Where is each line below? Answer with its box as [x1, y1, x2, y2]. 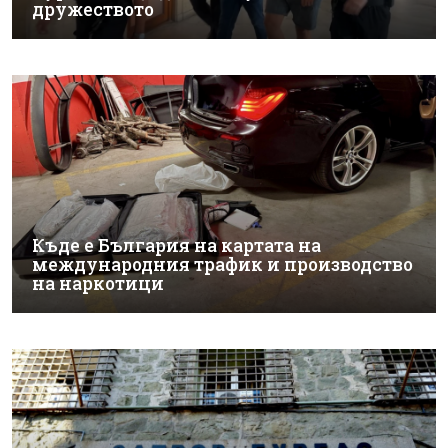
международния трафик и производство [32, 253, 413, 277]
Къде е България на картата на [32, 234, 321, 258]
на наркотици [32, 272, 164, 296]
